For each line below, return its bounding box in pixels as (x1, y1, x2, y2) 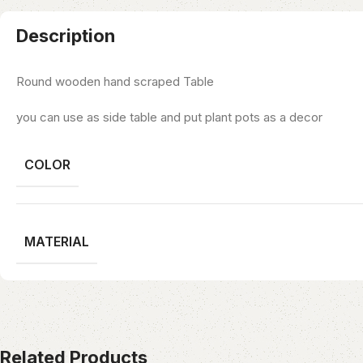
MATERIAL (24, 233, 89, 250)
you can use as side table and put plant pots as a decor (16, 109, 322, 126)
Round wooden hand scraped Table (16, 74, 214, 90)
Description (16, 25, 115, 47)
